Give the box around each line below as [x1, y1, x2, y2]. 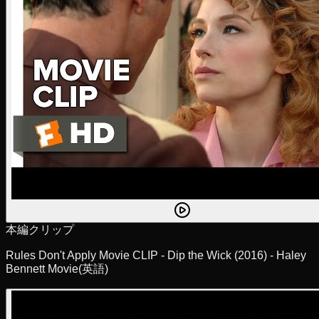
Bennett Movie [6, 263, 78, 276]
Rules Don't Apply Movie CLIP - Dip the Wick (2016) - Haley [6, 249, 306, 262]
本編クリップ [6, 224, 74, 236]
